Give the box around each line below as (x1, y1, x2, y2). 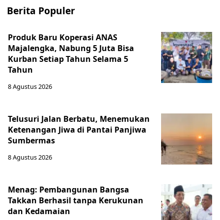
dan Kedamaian (8, 206, 70, 217)
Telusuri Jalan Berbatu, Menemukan (8, 113, 150, 125)
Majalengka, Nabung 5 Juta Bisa (8, 43, 134, 54)
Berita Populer (7, 4, 75, 18)
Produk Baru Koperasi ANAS (8, 32, 117, 43)
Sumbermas (8, 135, 55, 146)
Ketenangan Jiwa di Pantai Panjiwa (8, 124, 146, 136)
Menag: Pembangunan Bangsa (8, 184, 129, 195)
